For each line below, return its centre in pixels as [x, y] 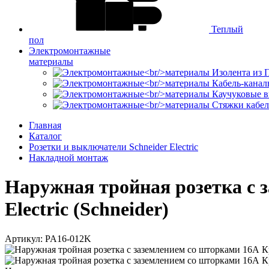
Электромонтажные [70, 50]
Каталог [45, 136]
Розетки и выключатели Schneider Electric [113, 147]
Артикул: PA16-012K [48, 238]
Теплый [226, 29]
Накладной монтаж [68, 157]
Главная [45, 125]
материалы [51, 61]
